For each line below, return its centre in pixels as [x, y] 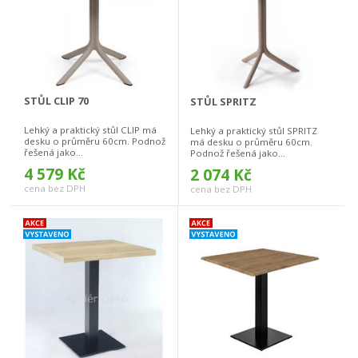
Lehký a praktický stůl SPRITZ [254, 131]
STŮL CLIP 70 [56, 101]
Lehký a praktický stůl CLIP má [90, 130]
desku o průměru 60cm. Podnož [95, 141]
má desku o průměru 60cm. [251, 142]
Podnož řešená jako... [238, 153]
